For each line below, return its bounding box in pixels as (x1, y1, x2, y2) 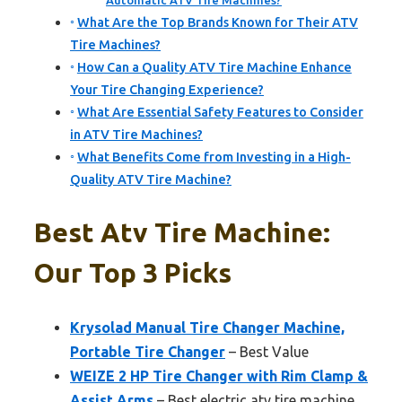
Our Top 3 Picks (34, 258, 232, 289)
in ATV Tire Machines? (70, 127, 203, 143)
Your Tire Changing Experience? (70, 83, 264, 98)
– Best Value (225, 344, 309, 361)
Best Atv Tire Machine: (34, 217, 330, 249)
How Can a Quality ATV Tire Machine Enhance (76, 60, 352, 75)
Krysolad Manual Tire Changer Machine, (70, 319, 345, 336)
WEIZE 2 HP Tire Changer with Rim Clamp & (70, 368, 368, 385)
